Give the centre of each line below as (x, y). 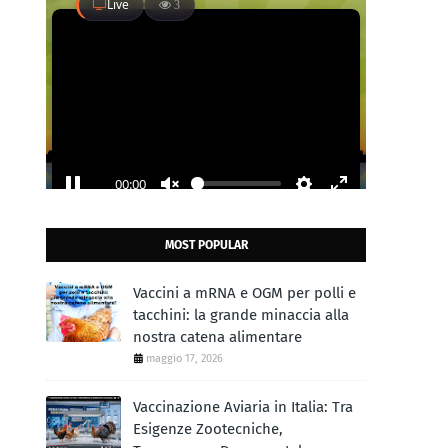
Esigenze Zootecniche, (208, 429)
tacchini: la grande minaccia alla (241, 315)
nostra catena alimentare (217, 337)
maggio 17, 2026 (184, 358)
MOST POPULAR (206, 245)
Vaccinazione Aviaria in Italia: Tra (243, 407)
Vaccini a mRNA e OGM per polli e (244, 293)
